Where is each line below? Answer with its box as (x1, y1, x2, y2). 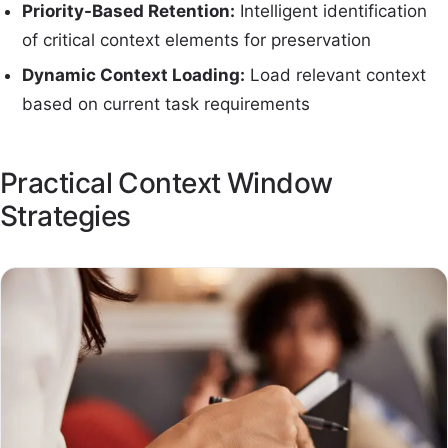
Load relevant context (245, 65, 427, 86)
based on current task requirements (22, 94, 311, 115)
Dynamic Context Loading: (22, 65, 246, 86)
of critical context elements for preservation (22, 29, 372, 50)
